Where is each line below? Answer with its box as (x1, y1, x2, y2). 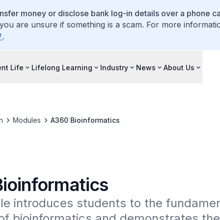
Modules (12, 116, 41, 124)
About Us (164, 63, 194, 72)
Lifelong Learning (31, 63, 92, 72)
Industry (100, 63, 128, 72)
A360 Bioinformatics (50, 116, 120, 124)
